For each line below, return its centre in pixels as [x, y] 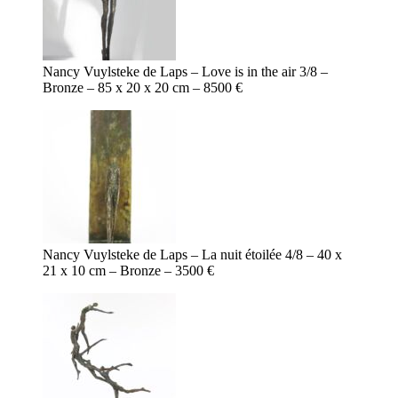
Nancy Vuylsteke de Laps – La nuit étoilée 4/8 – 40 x [192, 255]
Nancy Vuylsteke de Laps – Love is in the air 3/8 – [185, 72]
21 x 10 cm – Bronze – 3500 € [128, 271]
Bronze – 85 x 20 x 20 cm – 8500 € [143, 88]
